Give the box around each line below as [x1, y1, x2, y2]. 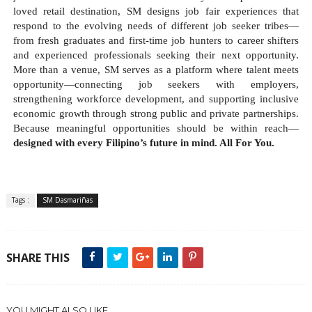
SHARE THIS [6, 250, 70, 266]
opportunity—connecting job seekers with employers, [13, 78, 299, 90]
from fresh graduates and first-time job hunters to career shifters [13, 34, 299, 46]
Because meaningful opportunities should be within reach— [13, 122, 299, 134]
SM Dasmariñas [42, 195, 93, 205]
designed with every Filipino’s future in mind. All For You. [13, 136, 274, 148]
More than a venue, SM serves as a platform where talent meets [13, 63, 299, 75]
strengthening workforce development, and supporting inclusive [13, 93, 299, 104]
